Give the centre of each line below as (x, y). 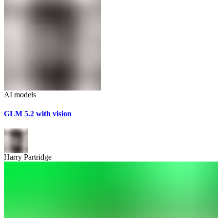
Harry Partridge (28, 157)
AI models (20, 94)
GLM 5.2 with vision (38, 114)
